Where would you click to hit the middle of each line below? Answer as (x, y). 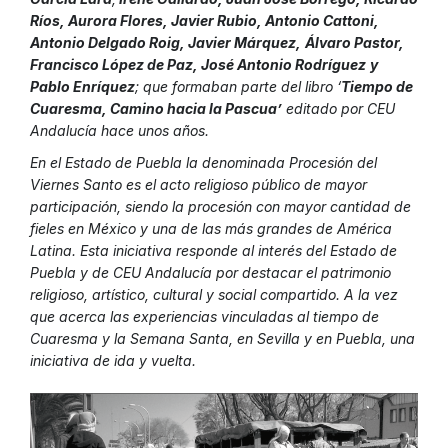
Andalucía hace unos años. (119, 131)
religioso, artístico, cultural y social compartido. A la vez (214, 295)
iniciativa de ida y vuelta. (113, 361)
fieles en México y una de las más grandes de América (211, 229)
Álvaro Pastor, (354, 43)
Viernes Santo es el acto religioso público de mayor (198, 185)
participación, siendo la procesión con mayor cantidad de (220, 207)
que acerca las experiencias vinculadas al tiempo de (204, 317)
